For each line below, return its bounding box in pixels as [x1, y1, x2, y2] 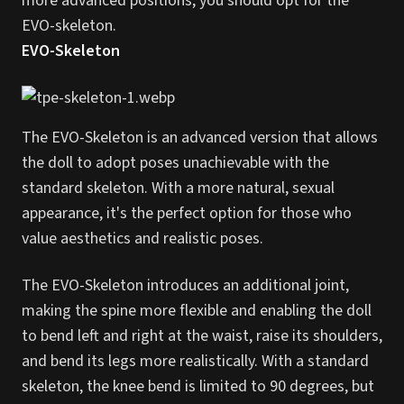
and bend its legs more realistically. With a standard [22, 350, 369, 372]
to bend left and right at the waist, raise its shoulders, [22, 325, 382, 347]
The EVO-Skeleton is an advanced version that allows [22, 126, 378, 149]
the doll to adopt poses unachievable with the [22, 151, 329, 174]
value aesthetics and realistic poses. [22, 227, 263, 250]
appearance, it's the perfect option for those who [22, 202, 352, 225]
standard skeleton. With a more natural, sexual [22, 177, 335, 199]
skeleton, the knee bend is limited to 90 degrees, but [22, 375, 374, 398]
